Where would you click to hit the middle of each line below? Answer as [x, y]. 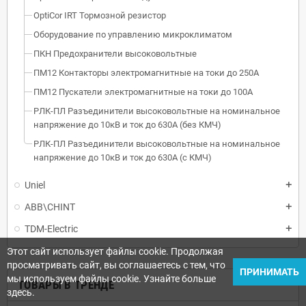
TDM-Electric [51, 228]
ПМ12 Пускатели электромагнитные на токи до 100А [143, 92]
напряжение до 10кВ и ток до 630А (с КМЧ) [123, 157]
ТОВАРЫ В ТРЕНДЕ [66, 284]
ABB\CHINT [50, 207]
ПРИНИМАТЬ [269, 272]
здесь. [21, 292]
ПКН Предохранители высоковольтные [115, 53]
